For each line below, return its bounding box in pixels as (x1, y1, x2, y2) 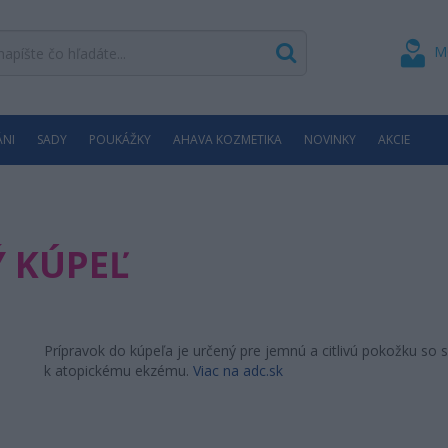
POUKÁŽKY (89, 131, 151, 148)
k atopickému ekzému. (44, 361, 193, 380)
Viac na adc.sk (193, 361, 283, 380)
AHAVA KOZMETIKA (173, 131, 282, 148)
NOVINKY (304, 131, 356, 148)
